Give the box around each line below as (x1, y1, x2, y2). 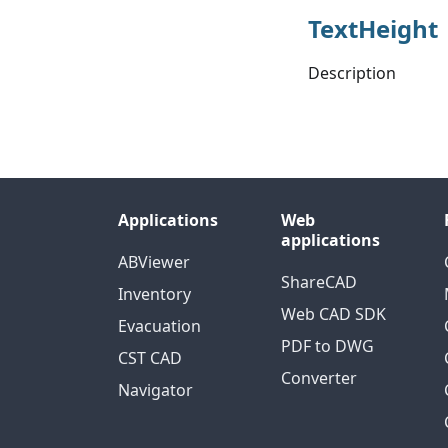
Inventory (118, 283, 191, 305)
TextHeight (308, 12, 438, 45)
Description (308, 62, 396, 84)
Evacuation (118, 315, 201, 337)
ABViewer (118, 251, 190, 273)
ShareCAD (280, 271, 357, 293)
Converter (280, 367, 357, 389)
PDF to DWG (280, 335, 374, 357)
